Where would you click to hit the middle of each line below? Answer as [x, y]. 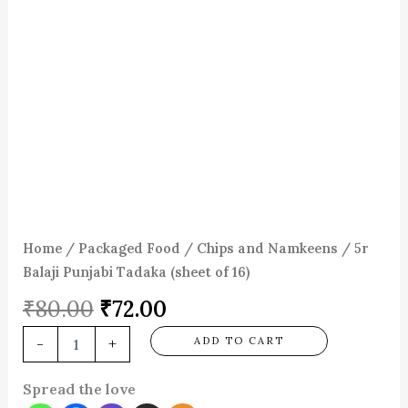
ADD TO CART [239, 341]
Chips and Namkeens [267, 249]
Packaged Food [129, 249]
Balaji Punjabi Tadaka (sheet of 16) [136, 272]
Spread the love [79, 389]
